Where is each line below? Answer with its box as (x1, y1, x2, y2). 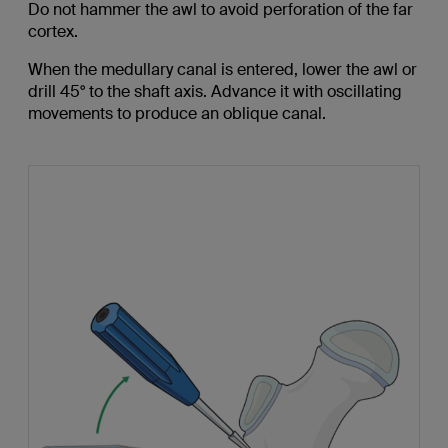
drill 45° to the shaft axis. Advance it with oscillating (27, 81, 402, 103)
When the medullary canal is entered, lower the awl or (27, 59, 417, 81)
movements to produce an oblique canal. (27, 103, 326, 125)
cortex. (27, 21, 78, 43)
